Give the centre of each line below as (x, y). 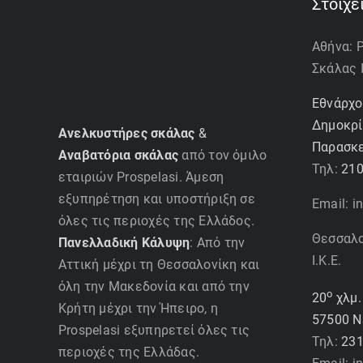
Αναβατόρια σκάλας (119, 155)
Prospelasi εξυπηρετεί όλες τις (154, 330)
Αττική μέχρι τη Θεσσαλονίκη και (159, 264)
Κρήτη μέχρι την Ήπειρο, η (138, 308)
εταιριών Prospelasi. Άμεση (141, 177)
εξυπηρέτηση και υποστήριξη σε (157, 199)
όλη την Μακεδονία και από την (154, 286)
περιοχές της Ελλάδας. (129, 352)
